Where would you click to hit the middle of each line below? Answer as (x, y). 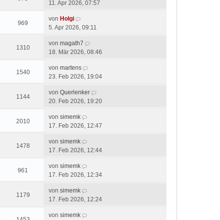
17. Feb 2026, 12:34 (75, 175)
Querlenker (75, 92)
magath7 (72, 43)
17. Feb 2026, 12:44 (75, 150)
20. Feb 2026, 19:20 (75, 101)
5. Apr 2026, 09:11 (73, 27)
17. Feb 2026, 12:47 (75, 126)
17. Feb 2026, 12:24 (75, 199)
